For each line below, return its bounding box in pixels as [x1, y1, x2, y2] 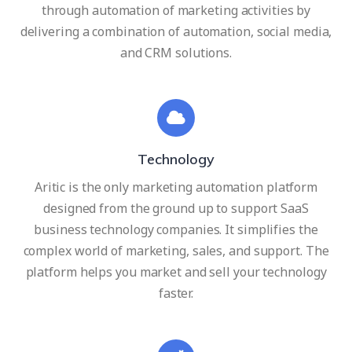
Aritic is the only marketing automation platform [34, 178, 318, 196]
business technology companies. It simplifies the [34, 220, 318, 238]
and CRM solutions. [119, 43, 233, 61]
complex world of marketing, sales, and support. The [23, 241, 329, 259]
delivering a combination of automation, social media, [20, 22, 332, 40]
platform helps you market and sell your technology [25, 262, 327, 280]
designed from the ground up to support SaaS [43, 199, 309, 217]
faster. [158, 284, 194, 302]
